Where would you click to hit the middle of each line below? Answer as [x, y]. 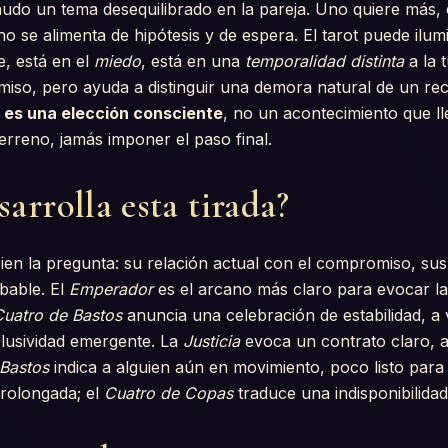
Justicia [211, 340]
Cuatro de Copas [168, 392]
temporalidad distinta [324, 60]
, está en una [193, 60]
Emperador [111, 288]
